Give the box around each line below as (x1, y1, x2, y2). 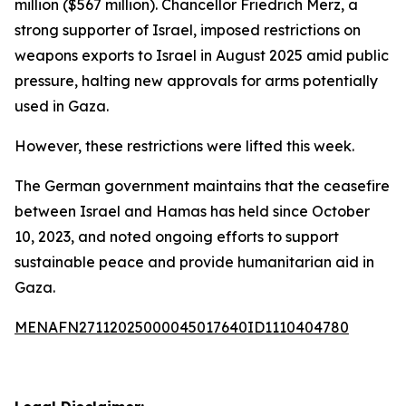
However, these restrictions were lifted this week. (14, 137, 354, 155)
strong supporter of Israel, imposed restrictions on (14, 21, 361, 39)
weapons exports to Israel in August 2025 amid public (14, 46, 389, 64)
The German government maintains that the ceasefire (14, 177, 390, 195)
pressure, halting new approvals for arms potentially (14, 72, 378, 90)
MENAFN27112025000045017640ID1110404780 (14, 318, 349, 336)
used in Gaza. (14, 97, 109, 115)
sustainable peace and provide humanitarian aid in (14, 253, 374, 271)
